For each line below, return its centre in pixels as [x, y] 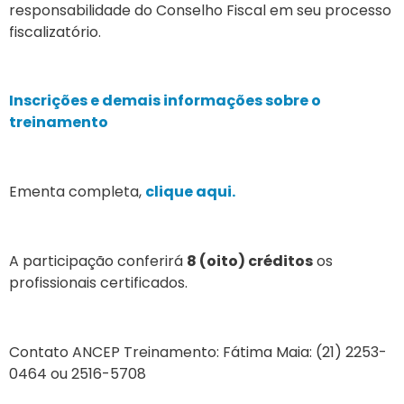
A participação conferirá [98, 262]
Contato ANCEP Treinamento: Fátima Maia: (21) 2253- [198, 352]
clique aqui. [190, 192]
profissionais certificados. [98, 283]
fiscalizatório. [55, 32]
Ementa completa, [77, 192]
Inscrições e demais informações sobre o [165, 101]
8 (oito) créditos [250, 262]
